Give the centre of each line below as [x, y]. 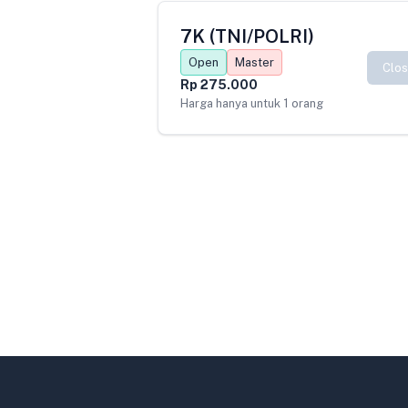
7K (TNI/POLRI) [247, 37]
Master [254, 63]
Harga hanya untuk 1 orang [251, 104]
